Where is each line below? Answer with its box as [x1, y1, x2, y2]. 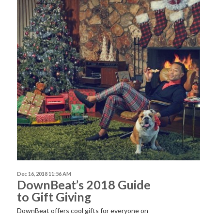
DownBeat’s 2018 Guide [17, 177, 151, 192]
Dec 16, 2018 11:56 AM [17, 170, 71, 177]
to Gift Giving [17, 189, 91, 204]
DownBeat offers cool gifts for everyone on [17, 206, 148, 215]
